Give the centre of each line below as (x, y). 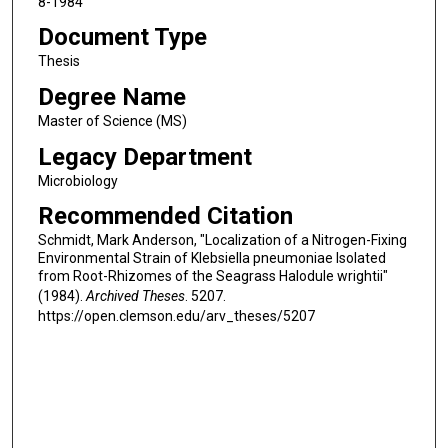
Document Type (122, 37)
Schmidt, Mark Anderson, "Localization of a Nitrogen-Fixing (222, 240)
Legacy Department (144, 156)
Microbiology (77, 180)
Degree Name (111, 96)
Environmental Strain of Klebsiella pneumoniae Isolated (211, 258)
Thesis (58, 61)
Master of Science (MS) (112, 120)
